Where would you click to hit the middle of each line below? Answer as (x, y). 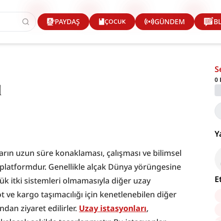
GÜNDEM (169, 21)
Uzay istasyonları (113, 208)
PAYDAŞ (67, 21)
